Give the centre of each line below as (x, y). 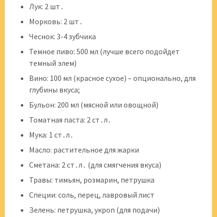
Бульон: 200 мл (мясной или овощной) (94, 105)
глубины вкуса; (54, 90)
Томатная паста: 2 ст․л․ (70, 120)
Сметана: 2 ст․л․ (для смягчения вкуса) (95, 165)
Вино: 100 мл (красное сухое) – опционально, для (112, 78)
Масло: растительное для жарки (84, 150)
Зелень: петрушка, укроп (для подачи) (94, 210)
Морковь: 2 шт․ (56, 21)
